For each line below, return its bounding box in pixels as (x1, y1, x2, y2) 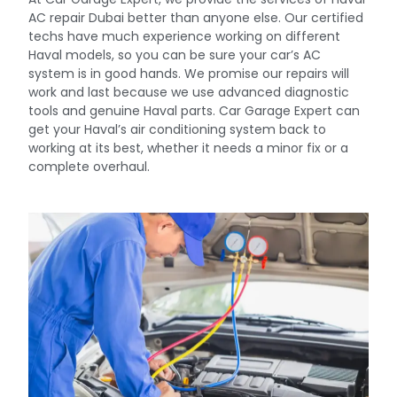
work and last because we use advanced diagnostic (28, 82, 350, 101)
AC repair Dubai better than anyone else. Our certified (28, 8, 364, 27)
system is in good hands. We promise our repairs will (28, 64, 350, 82)
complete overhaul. (28, 157, 151, 175)
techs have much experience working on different (28, 27, 341, 45)
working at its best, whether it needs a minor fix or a (28, 138, 349, 157)
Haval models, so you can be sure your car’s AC (28, 45, 322, 64)
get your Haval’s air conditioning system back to (28, 120, 327, 138)
